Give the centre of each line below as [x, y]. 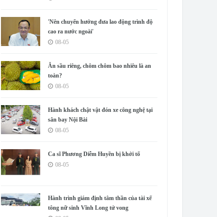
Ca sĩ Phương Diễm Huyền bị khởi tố [94, 154]
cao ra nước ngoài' [71, 31]
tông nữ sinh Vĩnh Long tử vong [88, 208]
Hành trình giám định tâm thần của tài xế [100, 198]
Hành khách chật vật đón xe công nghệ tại [101, 110]
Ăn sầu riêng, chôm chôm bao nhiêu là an [100, 66]
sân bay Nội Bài [68, 120]
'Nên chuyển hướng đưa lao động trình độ [101, 22]
